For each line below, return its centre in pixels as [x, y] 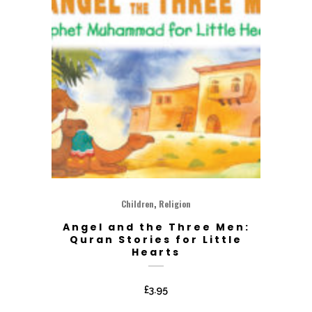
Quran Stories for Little [156, 240]
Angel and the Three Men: [156, 227]
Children [138, 204]
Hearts [156, 252]
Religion [175, 204]
